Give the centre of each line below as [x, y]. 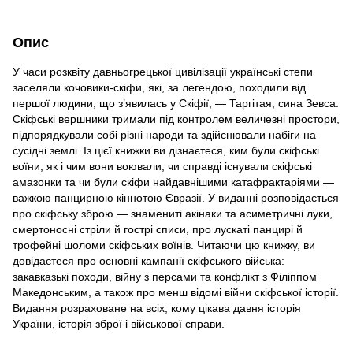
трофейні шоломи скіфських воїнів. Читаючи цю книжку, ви [164, 245]
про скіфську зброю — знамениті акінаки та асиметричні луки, [173, 213]
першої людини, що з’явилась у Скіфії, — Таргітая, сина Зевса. [176, 103]
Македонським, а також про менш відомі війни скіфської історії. [176, 292]
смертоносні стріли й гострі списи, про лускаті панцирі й [158, 229]
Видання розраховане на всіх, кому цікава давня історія [157, 308]
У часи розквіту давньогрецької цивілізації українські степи [163, 71]
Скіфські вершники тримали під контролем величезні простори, [176, 119]
